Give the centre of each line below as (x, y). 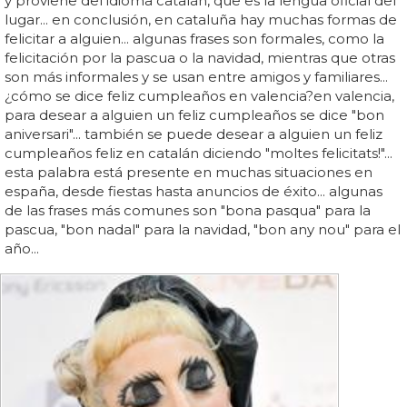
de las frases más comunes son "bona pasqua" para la (188, 211)
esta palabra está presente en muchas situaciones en (189, 173)
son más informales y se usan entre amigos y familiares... (196, 77)
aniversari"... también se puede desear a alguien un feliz (194, 134)
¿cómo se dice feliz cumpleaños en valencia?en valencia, (199, 96)
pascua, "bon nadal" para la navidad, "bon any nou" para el (203, 230)
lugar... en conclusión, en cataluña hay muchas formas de (201, 20)
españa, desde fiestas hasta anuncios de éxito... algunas (194, 192)
